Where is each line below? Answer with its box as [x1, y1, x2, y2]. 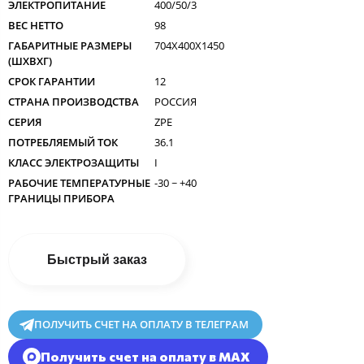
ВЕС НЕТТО [8, 17, 63, 32]
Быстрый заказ [47, 252, 147, 266]
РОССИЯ [154, 93, 197, 109]
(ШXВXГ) [8, 53, 52, 68]
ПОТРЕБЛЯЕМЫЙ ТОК [8, 134, 118, 149]
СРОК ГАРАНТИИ [8, 73, 95, 89]
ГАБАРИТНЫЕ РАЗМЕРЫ [8, 37, 132, 53]
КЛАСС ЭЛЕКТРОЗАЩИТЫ [8, 154, 139, 170]
